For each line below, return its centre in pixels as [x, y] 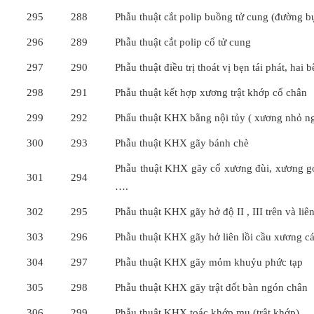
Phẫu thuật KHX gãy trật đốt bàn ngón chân [211, 287]
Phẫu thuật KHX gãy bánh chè [182, 143]
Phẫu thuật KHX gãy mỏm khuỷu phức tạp [209, 262]
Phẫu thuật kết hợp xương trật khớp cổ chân [211, 93]
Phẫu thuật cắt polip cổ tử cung [183, 42]
